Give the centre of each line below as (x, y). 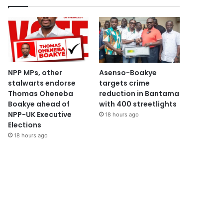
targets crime (124, 83)
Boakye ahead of (39, 104)
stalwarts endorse (42, 83)
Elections (25, 125)
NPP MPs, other (35, 72)
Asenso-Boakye (128, 72)
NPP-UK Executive (40, 114)
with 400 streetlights (138, 104)
